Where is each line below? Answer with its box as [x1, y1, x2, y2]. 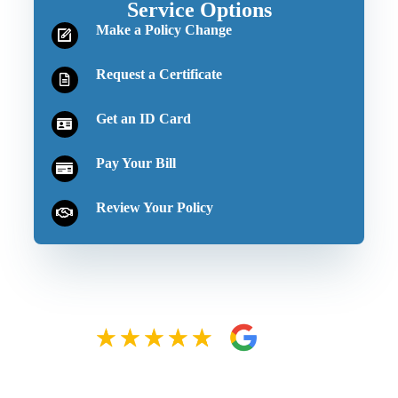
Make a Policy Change [95, 21, 232, 37]
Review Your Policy [95, 199, 213, 215]
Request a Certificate [95, 66, 222, 82]
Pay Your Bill [95, 155, 176, 171]
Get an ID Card [95, 110, 191, 126]
